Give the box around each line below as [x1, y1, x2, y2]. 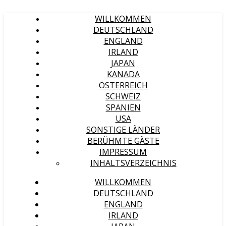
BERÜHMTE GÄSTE [87, 135, 159, 146]
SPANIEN [105, 102, 141, 113]
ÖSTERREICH [98, 80, 148, 91]
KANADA [106, 69, 140, 80]
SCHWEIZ [105, 91, 141, 102]
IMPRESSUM [99, 146, 147, 157]
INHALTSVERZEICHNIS [90, 157, 177, 168]
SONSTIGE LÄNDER [86, 124, 160, 135]
